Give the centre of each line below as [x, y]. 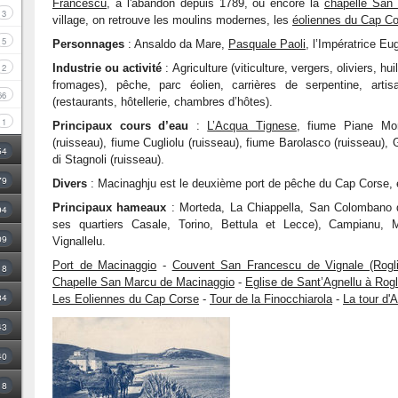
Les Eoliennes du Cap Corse [126, 299]
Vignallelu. [79, 241]
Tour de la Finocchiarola [271, 299]
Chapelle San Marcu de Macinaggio [143, 282]
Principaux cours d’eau [124, 126]
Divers [70, 183]
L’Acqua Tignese [252, 126]
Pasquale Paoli [267, 44]
